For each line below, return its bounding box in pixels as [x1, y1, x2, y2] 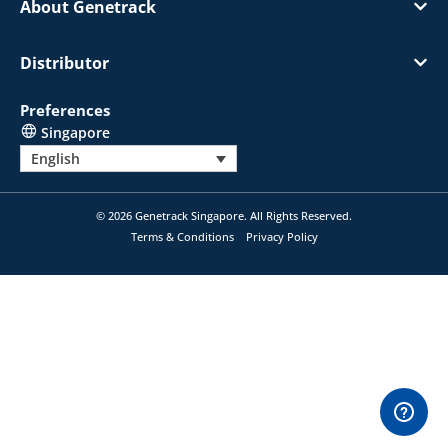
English [31, 149, 80, 169]
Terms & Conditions [130, 229, 234, 245]
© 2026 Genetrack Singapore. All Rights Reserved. [96, 208, 352, 224]
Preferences [20, 100, 110, 121]
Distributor [20, 52, 109, 75]
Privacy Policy [245, 229, 318, 245]
